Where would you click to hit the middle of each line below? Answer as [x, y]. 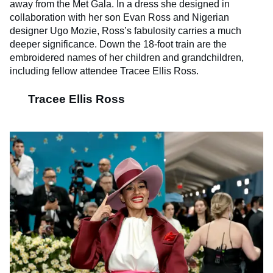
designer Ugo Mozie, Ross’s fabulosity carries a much [126, 31]
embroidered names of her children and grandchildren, [127, 58]
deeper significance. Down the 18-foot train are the [118, 44]
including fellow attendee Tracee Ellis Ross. [104, 71]
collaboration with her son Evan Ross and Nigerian [119, 18]
